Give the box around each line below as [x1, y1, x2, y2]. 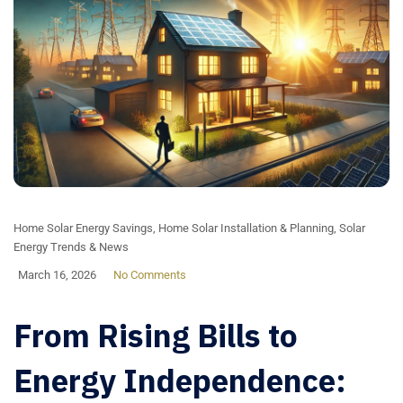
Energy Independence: [13, 359, 346, 401]
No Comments [113, 267, 186, 282]
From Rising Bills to [13, 314, 298, 356]
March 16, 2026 [18, 267, 96, 282]
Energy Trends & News [13, 239, 129, 254]
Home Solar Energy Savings [13, 220, 153, 235]
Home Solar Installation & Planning [158, 220, 334, 235]
